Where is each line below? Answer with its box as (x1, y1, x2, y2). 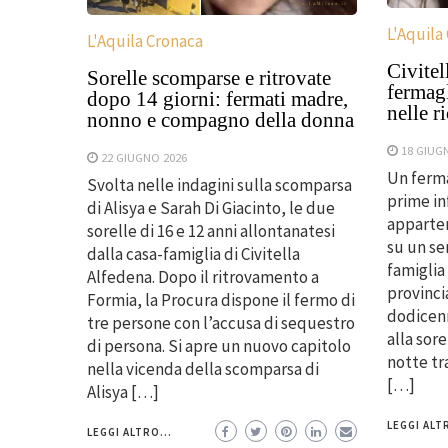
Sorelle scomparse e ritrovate (87, 66, 331, 91)
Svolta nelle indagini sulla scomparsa (87, 174, 352, 197)
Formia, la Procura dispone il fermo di (87, 289, 355, 312)
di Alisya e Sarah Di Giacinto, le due (87, 197, 335, 220)
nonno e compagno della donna (87, 108, 354, 133)
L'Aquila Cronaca (87, 30, 203, 53)
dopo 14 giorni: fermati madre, (87, 87, 348, 112)
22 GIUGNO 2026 (101, 149, 187, 166)
